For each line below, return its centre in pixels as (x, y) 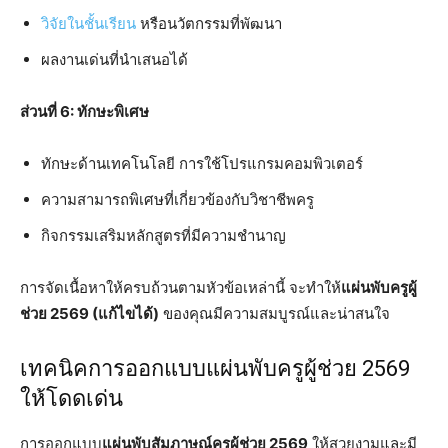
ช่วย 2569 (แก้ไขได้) (89, 313)
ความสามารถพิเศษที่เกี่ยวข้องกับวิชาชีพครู (177, 199)
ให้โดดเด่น (71, 398)
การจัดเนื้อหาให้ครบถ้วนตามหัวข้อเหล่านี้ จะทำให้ (180, 287)
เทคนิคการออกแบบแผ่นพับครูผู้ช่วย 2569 (215, 368)
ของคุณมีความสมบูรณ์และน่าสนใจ (274, 313)
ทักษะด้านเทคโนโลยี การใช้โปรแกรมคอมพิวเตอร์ (202, 163)
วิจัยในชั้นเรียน (88, 23)
